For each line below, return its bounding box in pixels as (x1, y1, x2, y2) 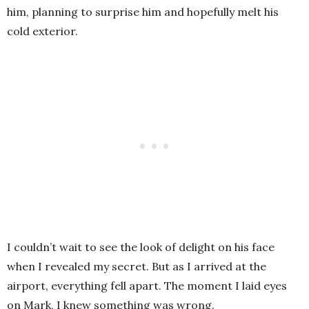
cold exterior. (7, 24, 78, 39)
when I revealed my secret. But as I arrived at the (7, 259, 266, 274)
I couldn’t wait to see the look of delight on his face (7, 240, 275, 255)
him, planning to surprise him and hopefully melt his (7, 5, 279, 19)
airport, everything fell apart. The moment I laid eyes (7, 279, 287, 293)
